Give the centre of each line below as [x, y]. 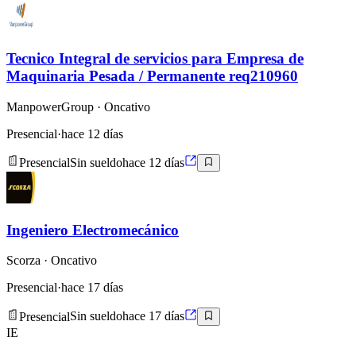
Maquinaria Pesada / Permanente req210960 [152, 75]
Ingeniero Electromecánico [93, 230]
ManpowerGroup [50, 106]
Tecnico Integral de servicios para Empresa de [155, 58]
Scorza [23, 261]
